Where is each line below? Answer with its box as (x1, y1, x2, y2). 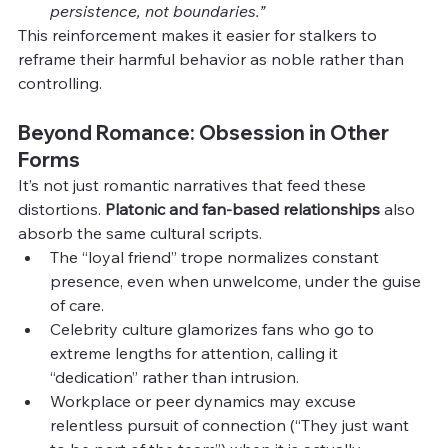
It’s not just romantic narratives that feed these (18, 174, 370, 195)
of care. (50, 294, 104, 315)
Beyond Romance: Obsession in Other (18, 119, 393, 145)
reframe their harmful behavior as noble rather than (18, 48, 408, 69)
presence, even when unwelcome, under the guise (50, 270, 425, 291)
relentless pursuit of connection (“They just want (50, 414, 413, 435)
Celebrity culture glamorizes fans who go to (50, 318, 378, 339)
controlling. (18, 72, 102, 93)
